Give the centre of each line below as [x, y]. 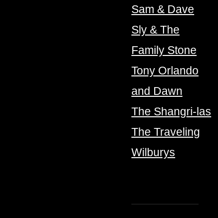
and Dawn [157, 91]
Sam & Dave [163, 9]
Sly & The [155, 30]
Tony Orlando [165, 71]
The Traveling [166, 132]
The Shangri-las [171, 112]
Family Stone [164, 50]
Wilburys [153, 153]
